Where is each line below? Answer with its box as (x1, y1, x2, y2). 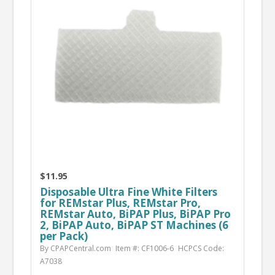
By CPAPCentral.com (39, 242, 111, 254)
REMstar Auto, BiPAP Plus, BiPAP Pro (39, 206, 231, 221)
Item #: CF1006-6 (115, 242, 174, 254)
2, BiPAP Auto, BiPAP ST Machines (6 (39, 217, 228, 232)
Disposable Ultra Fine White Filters (39, 184, 217, 199)
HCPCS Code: (177, 242, 224, 254)
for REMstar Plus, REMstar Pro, (39, 195, 201, 210)
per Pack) (39, 228, 88, 243)
